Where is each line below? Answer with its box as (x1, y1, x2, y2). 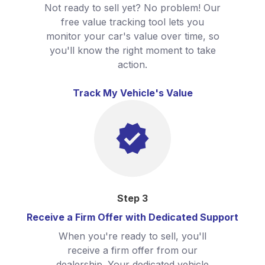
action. (118, 59, 147, 70)
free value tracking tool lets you (61, 16, 204, 28)
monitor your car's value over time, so (46, 30, 219, 42)
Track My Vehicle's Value (72, 87, 193, 99)
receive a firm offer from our (67, 244, 198, 256)
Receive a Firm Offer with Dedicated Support (27, 211, 238, 223)
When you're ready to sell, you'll (59, 230, 206, 242)
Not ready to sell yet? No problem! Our (44, 2, 221, 14)
